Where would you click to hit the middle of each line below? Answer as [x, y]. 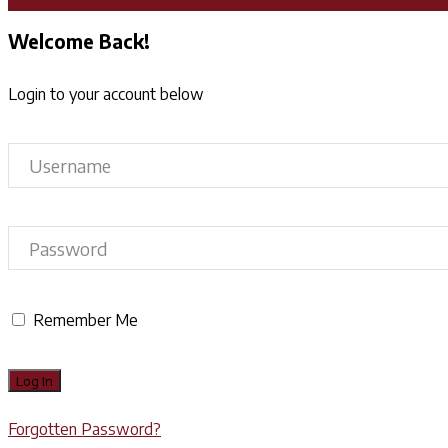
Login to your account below [106, 93]
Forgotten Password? [84, 429]
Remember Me [85, 319]
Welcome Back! [79, 41]
